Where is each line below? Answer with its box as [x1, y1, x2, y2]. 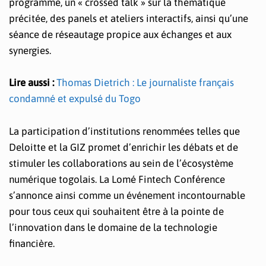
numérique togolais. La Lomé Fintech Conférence [9, 173, 225, 185]
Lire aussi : [9, 77, 56, 89]
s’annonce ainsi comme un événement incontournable [9, 189, 245, 201]
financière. [9, 237, 55, 249]
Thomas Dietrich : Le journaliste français [56, 77, 234, 89]
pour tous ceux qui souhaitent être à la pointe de [9, 205, 224, 217]
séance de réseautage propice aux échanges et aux [9, 28, 232, 41]
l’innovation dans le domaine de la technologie [9, 221, 217, 233]
